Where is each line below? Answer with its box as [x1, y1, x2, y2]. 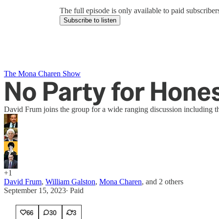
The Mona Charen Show [4, 69, 81, 78]
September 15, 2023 [4, 186, 66, 195]
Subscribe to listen [64, 17, 116, 24]
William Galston [45, 177, 95, 186]
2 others [159, 177, 183, 186]
